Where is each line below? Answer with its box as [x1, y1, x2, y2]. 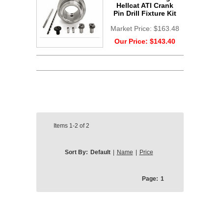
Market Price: [110, 24, 154, 32]
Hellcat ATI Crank [116, 1, 173, 9]
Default [90, 149, 110, 156]
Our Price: [114, 37, 150, 45]
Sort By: [64, 149, 88, 156]
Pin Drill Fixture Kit [113, 9, 176, 17]
